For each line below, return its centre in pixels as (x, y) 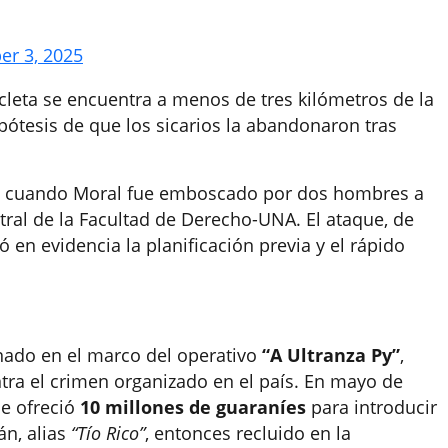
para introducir (371, 407)
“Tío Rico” (108, 433)
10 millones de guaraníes (193, 407)
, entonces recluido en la (248, 433)
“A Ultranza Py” (331, 355)
